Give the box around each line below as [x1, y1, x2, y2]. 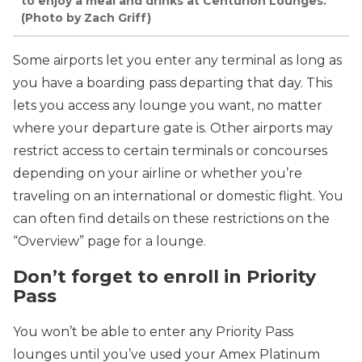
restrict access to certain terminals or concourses [13, 142, 327, 158]
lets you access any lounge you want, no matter [13, 97, 322, 113]
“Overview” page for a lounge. [13, 233, 206, 249]
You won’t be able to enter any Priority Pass [13, 324, 293, 339]
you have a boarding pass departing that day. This [13, 74, 332, 90]
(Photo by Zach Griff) [21, 11, 151, 26]
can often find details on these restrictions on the [13, 210, 330, 226]
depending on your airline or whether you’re [13, 165, 302, 181]
